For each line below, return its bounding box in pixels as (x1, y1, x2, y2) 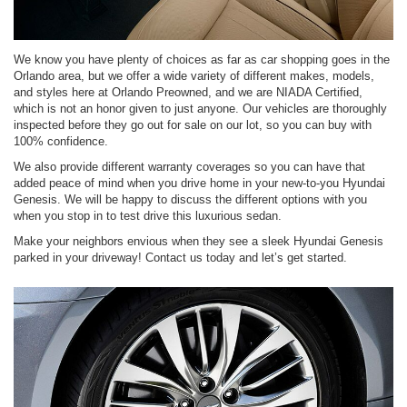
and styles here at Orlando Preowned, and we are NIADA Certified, (14, 84, 362, 99)
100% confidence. (14, 134, 108, 148)
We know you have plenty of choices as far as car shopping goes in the (14, 52, 390, 66)
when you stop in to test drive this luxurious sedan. (14, 208, 282, 223)
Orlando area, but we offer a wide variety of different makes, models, (14, 68, 374, 83)
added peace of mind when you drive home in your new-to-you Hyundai (14, 175, 385, 190)
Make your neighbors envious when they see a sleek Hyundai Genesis (14, 233, 383, 248)
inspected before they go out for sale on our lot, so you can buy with (14, 117, 372, 132)
